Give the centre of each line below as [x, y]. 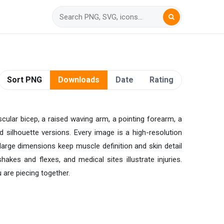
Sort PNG [24, 80]
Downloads [79, 80]
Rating [161, 80]
